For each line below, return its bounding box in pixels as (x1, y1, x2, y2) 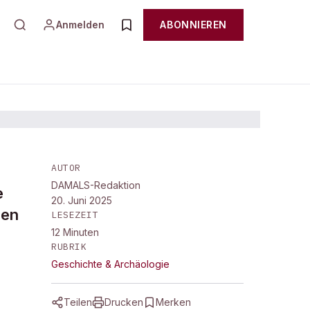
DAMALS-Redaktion (51, 179, 140, 191)
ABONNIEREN (160, 19, 227, 30)
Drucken (104, 296, 143, 308)
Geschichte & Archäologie (51, 258, 170, 270)
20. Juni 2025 (51, 194, 112, 206)
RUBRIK (51, 241, 87, 253)
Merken (156, 296, 191, 308)
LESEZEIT (51, 209, 99, 221)
